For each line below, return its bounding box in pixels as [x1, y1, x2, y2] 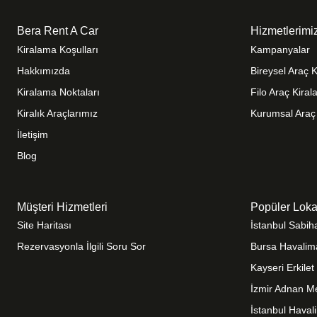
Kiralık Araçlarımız [17, 107, 98, 119]
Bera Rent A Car [17, 25, 98, 38]
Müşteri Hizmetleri [17, 200, 108, 213]
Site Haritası [17, 219, 71, 231]
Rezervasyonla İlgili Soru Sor [17, 241, 146, 252]
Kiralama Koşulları [17, 43, 98, 55]
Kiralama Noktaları [17, 86, 100, 98]
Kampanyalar [250, 43, 310, 55]
